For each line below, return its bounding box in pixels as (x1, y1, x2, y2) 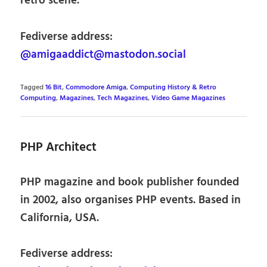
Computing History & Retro (130, 82, 217, 93)
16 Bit (45, 82, 63, 93)
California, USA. (20, 209, 100, 227)
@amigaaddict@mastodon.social (20, 45, 187, 64)
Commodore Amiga (66, 82, 127, 93)
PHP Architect (20, 138, 97, 158)
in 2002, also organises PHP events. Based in (20, 191, 241, 209)
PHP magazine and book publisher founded (20, 173, 240, 191)
